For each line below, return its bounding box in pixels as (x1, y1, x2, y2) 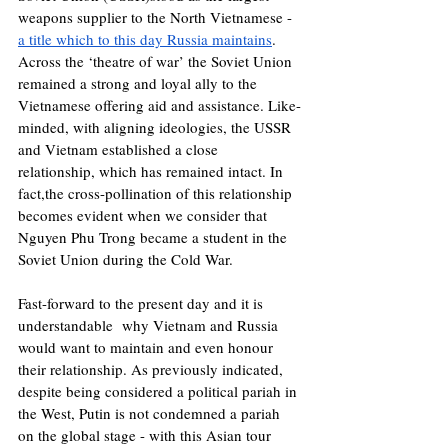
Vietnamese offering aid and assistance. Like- (18, 95, 301, 116)
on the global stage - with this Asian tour (18, 425, 275, 446)
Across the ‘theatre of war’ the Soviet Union (18, 51, 296, 72)
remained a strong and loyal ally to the (18, 73, 261, 94)
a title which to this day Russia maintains (18, 29, 272, 50)
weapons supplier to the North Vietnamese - (18, 7, 296, 28)
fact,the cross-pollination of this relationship (18, 183, 296, 204)
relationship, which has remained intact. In (18, 161, 287, 182)
